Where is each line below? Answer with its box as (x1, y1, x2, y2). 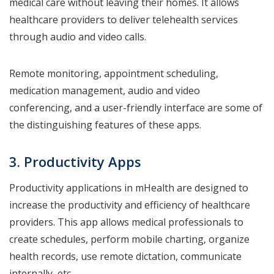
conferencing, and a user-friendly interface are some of (9, 101, 262, 115)
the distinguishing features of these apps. (9, 118, 204, 132)
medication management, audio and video (9, 84, 200, 98)
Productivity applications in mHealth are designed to (9, 181, 248, 195)
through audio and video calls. (9, 30, 149, 44)
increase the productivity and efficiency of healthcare (9, 198, 250, 212)
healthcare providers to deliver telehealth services (9, 13, 238, 27)
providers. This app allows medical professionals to (9, 215, 243, 229)
